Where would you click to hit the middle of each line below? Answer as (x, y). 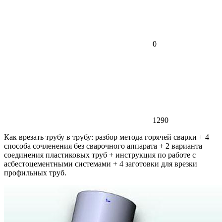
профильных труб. (35, 172)
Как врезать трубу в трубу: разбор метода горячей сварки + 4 (107, 137)
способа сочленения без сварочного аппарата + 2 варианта (103, 146)
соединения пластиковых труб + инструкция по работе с (100, 155)
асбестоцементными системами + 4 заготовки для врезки (101, 164)
